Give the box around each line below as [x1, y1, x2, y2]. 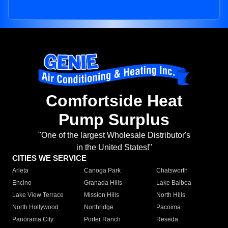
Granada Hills [84, 179, 123, 187]
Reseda [156, 216, 178, 223]
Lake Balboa [156, 179, 191, 187]
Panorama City [12, 216, 53, 223]
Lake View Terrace [12, 191, 64, 199]
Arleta [12, 167, 28, 175]
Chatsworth [156, 167, 188, 175]
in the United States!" [76, 143, 152, 152]
